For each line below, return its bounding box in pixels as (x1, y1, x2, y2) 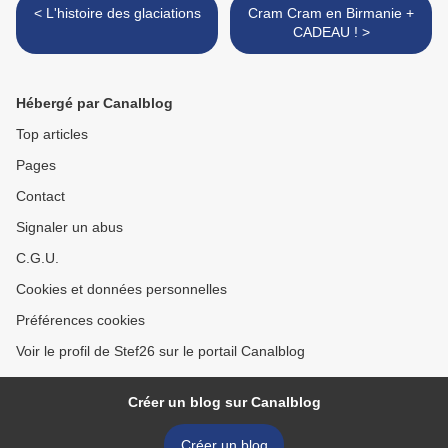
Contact (16, 188, 65, 205)
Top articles (16, 126, 88, 143)
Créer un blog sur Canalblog (127, 394, 321, 411)
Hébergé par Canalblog (16, 95, 173, 112)
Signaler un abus (16, 219, 123, 236)
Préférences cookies (16, 312, 145, 329)
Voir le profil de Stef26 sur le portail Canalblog (16, 343, 305, 360)
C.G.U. (16, 250, 59, 267)
